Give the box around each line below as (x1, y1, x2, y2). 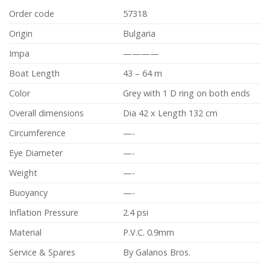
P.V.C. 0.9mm (123, 226, 175, 238)
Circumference (9, 127, 66, 139)
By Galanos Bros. (123, 246, 191, 258)
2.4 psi (123, 206, 149, 218)
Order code (9, 7, 54, 19)
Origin (9, 27, 33, 39)
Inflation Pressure (9, 206, 78, 218)
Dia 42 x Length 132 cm (123, 107, 218, 119)
